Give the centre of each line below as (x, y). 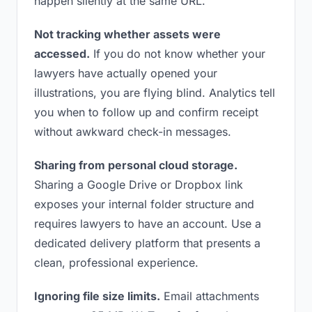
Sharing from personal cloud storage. (136, 165)
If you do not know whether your (178, 54)
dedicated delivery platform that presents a (147, 243)
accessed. (62, 54)
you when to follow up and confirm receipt (146, 112)
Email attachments (210, 296)
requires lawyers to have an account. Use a (148, 224)
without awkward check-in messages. (133, 132)
